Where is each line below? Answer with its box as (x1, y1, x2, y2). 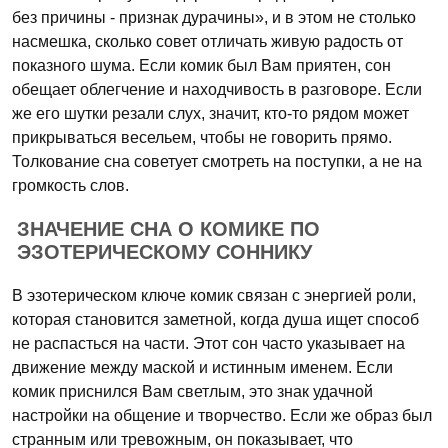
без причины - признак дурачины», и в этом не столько (12, 9, 416, 26)
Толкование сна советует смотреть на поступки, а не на (12, 153, 422, 170)
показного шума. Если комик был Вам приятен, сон (12, 57, 391, 74)
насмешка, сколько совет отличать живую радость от (12, 33, 403, 50)
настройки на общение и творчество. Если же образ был (12, 407, 432, 424)
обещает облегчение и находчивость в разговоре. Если (12, 81, 422, 98)
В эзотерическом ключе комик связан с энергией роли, (12, 287, 416, 304)
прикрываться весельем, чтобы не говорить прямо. (12, 129, 392, 146)
